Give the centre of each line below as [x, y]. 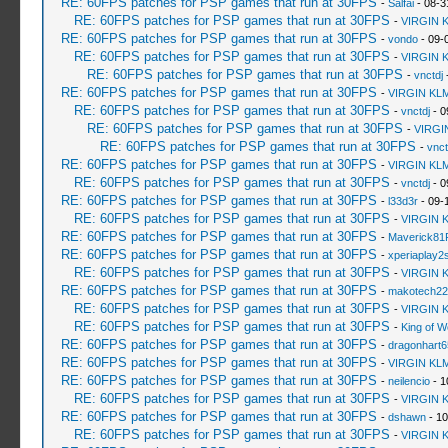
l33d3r [402, 201]
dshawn [406, 417]
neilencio [408, 381]
